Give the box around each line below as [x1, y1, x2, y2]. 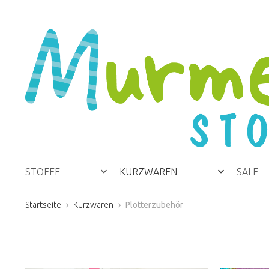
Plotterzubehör [125, 199, 183, 210]
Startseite [25, 199, 61, 210]
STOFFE [25, 166, 60, 177]
